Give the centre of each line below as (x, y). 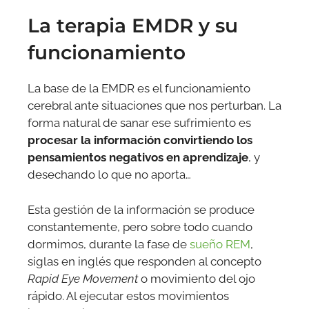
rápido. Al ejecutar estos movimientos (128, 296)
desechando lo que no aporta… (111, 175)
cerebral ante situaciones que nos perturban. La (154, 106)
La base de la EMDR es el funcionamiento (139, 89)
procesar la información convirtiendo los (140, 140)
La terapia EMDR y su (133, 26)
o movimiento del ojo (197, 278)
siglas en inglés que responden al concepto (144, 261)
